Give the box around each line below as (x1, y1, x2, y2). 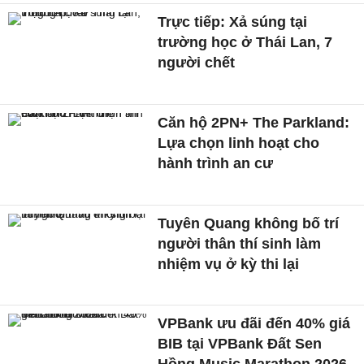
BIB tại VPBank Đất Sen (158, 336, 323, 353)
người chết (158, 54, 236, 71)
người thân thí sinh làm (158, 235, 322, 252)
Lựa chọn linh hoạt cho (158, 134, 320, 151)
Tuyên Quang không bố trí (158, 214, 340, 232)
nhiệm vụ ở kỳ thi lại (158, 255, 300, 272)
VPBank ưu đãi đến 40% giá (158, 315, 351, 332)
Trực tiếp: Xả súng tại (158, 14, 308, 31)
